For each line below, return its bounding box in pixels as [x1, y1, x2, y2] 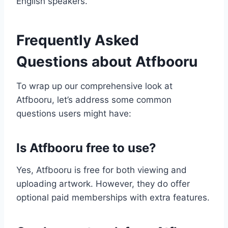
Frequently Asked [16, 32, 139, 49]
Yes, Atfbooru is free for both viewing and [16, 165, 187, 176]
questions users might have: [16, 108, 131, 119]
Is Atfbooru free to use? [16, 140, 159, 156]
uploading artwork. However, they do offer [16, 179, 190, 189]
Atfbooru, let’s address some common [16, 95, 172, 105]
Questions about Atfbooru [16, 53, 197, 71]
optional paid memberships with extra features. [16, 192, 210, 203]
